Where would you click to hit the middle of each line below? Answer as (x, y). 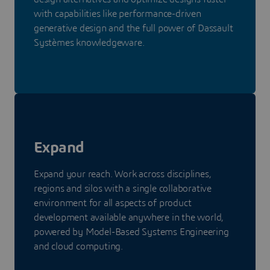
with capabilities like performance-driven (118, 14)
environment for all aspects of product (113, 203)
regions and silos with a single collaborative (123, 189)
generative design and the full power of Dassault (133, 29)
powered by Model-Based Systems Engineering (131, 232)
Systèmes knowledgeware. (89, 43)
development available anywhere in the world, (129, 218)
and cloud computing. (79, 247)
